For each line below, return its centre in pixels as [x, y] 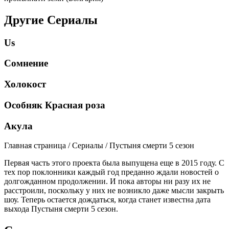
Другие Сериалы [51, 20]
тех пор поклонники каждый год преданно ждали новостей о [111, 172]
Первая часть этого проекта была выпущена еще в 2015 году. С [114, 163]
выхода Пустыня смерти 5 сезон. [61, 209]
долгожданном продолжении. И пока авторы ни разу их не [107, 181]
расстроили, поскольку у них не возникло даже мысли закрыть [114, 191]
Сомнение [26, 63]
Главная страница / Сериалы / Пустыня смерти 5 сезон [99, 146]
